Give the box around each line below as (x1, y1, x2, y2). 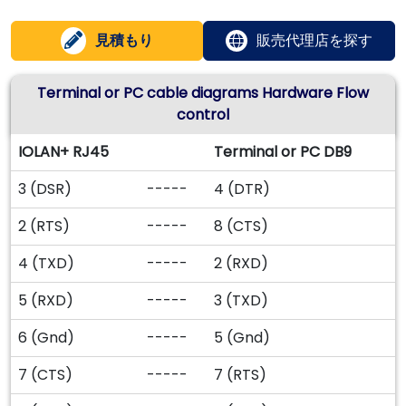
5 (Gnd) (214, 327, 270, 348)
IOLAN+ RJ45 (18, 141, 109, 162)
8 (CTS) (214, 216, 268, 237)
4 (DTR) (214, 179, 270, 199)
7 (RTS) (214, 364, 266, 385)
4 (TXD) (18, 253, 74, 274)
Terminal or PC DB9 (214, 141, 352, 162)
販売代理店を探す (256, 30, 372, 51)
